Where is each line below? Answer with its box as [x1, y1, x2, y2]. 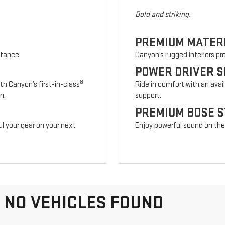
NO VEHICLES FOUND [4, 192, 164, 214]
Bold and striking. [135, 9, 191, 19]
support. [135, 90, 162, 100]
